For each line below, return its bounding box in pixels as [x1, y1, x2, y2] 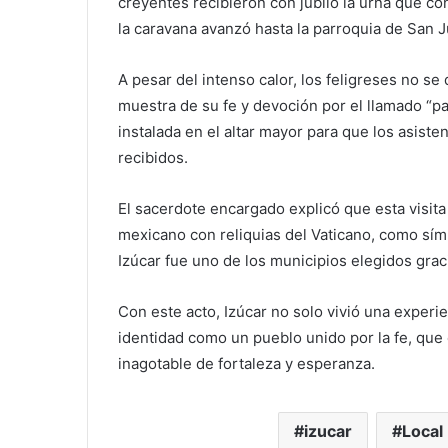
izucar [304, 421, 352, 442]
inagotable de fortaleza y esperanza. [118, 354, 375, 374]
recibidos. [118, 148, 188, 168]
